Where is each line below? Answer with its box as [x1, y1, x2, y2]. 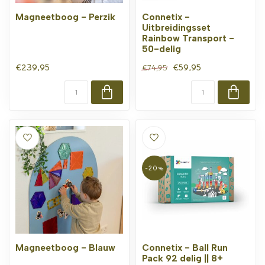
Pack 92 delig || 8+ [142, 252, 223, 264]
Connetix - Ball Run [142, 241, 228, 253]
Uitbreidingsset [142, 21, 211, 33]
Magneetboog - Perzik [15, 11, 115, 22]
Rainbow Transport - [142, 32, 234, 44]
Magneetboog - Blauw [15, 241, 115, 253]
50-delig [142, 43, 181, 54]
